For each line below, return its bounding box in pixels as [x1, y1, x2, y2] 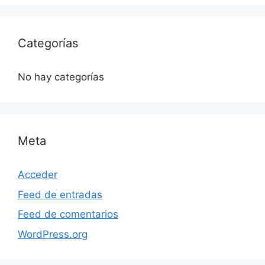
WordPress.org [18, 228, 88, 240]
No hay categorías [18, 71, 104, 83]
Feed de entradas [18, 188, 102, 201]
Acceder [18, 169, 57, 180]
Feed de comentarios [18, 208, 118, 220]
